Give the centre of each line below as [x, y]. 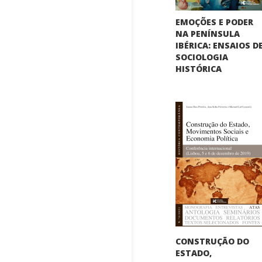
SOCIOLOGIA [202, 57]
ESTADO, [194, 253]
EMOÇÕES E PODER [215, 22]
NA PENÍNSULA [208, 33]
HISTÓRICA [199, 68]
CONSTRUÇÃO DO [213, 241]
